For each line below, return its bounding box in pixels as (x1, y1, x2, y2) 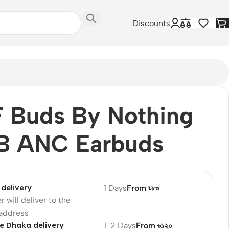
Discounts (132, 18, 170, 28)
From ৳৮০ (126, 182, 159, 193)
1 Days (103, 182, 127, 193)
